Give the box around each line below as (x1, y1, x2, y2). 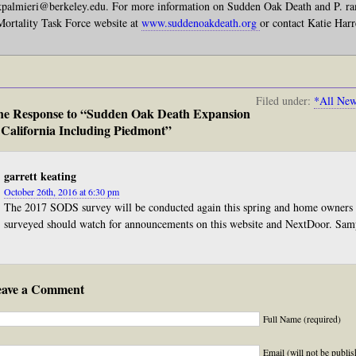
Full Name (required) (263, 313, 341, 325)
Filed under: (256, 93, 314, 108)
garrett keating (4, 168, 76, 184)
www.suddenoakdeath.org (141, 15, 260, 30)
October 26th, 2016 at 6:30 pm (4, 185, 119, 198)
